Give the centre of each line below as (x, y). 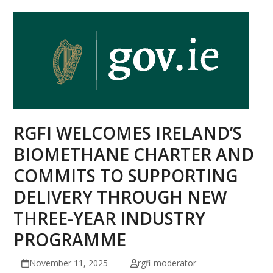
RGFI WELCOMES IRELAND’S (128, 133)
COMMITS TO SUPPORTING (126, 175)
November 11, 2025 (68, 263)
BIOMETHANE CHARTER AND (134, 154)
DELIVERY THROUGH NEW (120, 197)
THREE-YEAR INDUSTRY (110, 218)
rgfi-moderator (167, 263)
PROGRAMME (70, 239)
